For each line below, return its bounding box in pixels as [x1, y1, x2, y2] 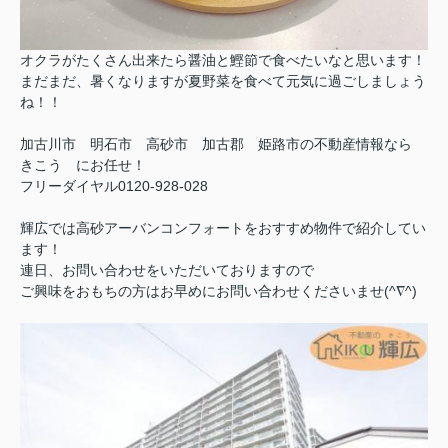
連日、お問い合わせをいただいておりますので [20, 261, 314, 278]
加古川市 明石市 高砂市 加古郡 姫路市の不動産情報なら [20, 135, 426, 152]
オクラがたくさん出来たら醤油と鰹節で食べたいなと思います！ [20, 51, 426, 68]
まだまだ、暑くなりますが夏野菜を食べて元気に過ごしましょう [20, 72, 426, 89]
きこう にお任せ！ [20, 156, 146, 173]
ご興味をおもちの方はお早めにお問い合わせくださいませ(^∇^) [20, 282, 417, 299]
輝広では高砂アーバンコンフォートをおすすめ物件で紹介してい [20, 219, 426, 236]
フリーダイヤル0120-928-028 [20, 177, 208, 194]
